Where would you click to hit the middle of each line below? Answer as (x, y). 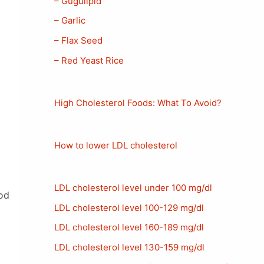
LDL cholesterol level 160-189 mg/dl (129, 227)
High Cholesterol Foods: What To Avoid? (138, 103)
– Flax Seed (78, 40)
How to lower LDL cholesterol (116, 145)
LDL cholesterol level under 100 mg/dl (133, 187)
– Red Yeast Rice (89, 60)
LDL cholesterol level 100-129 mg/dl (129, 207)
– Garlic (70, 21)
